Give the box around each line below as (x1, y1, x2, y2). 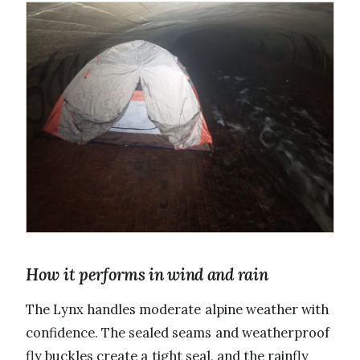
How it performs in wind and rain (26, 264, 268, 286)
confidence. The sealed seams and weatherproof (26, 324, 329, 342)
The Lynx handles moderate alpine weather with (26, 301, 329, 319)
